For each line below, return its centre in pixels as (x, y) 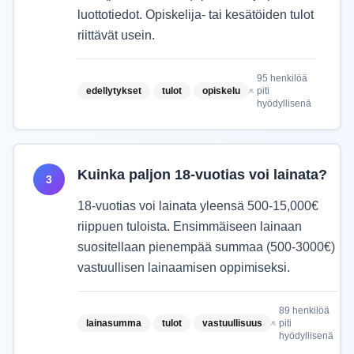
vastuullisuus (232, 323)
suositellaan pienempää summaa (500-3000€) (206, 247)
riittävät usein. (116, 35)
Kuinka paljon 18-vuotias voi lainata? (202, 175)
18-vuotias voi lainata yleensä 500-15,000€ (198, 206)
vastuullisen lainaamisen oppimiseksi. (184, 267)
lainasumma (114, 323)
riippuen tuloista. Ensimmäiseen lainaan (190, 226)
